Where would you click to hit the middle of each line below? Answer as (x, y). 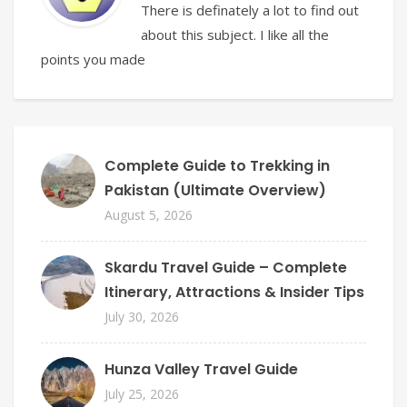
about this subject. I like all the (235, 34)
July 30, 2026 (142, 316)
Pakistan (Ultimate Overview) (215, 190)
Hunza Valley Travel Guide (201, 369)
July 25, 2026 (142, 393)
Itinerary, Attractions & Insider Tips (234, 292)
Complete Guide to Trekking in (217, 165)
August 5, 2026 (149, 214)
